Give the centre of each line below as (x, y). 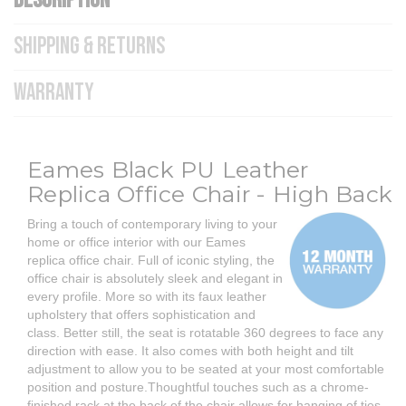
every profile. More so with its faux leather (147, 297)
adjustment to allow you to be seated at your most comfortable (206, 369)
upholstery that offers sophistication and (141, 315)
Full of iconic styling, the (206, 261)
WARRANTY (54, 93)
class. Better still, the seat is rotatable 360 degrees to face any (205, 333)
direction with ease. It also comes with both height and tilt (190, 351)
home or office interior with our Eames (136, 242)
